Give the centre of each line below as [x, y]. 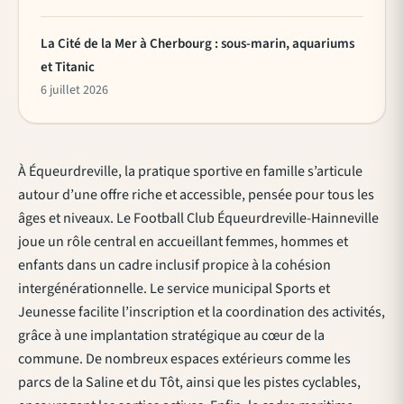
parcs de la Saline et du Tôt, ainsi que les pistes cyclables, [189, 382]
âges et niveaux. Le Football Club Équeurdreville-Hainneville [198, 218]
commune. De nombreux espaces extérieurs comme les [184, 358]
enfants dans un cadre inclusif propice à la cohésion [174, 265]
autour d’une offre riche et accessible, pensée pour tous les [196, 194]
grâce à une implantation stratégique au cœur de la [171, 335]
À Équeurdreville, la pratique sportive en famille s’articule [190, 171]
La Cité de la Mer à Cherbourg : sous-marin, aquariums [197, 43]
